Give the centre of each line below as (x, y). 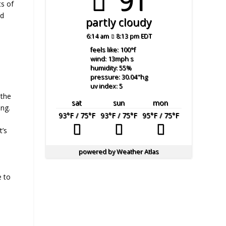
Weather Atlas (138, 151)
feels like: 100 (110, 49)
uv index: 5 (106, 86)
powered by (98, 151)
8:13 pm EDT (134, 36)
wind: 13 (102, 59)
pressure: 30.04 (114, 77)
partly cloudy (119, 22)
